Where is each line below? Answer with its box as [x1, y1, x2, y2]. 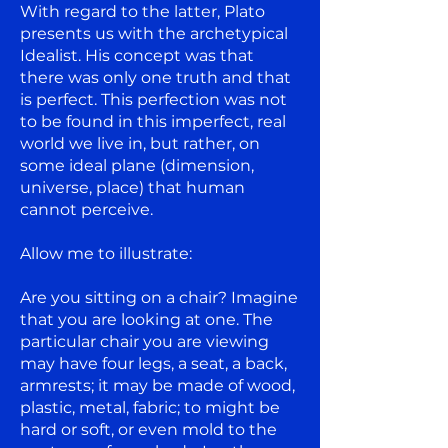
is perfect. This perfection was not [20, 89, 287, 109]
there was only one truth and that [20, 67, 291, 87]
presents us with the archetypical [20, 23, 288, 43]
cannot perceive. [20, 199, 153, 219]
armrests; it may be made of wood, [20, 375, 295, 395]
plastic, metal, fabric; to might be [20, 397, 280, 417]
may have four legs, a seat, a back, [20, 353, 287, 373]
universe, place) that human [20, 177, 245, 197]
